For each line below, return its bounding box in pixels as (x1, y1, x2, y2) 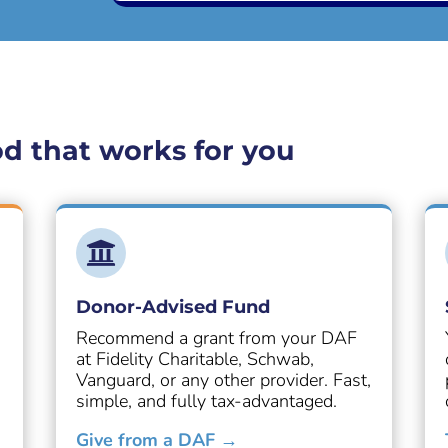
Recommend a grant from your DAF (75, 326, 357, 351)
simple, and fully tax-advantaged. (75, 389, 337, 414)
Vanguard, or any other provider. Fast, (75, 368, 371, 393)
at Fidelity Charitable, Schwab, (75, 347, 314, 372)
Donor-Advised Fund (75, 296, 270, 319)
